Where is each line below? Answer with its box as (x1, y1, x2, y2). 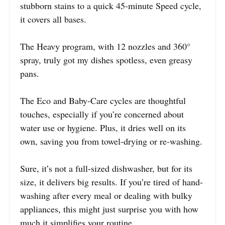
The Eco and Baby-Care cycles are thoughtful (20, 94, 186, 107)
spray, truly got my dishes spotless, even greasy (20, 54, 192, 66)
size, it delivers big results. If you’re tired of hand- (20, 176, 203, 188)
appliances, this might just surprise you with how (20, 203, 198, 215)
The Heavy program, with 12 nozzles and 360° (20, 40, 190, 53)
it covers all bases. (20, 13, 86, 26)
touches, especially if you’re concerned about (20, 108, 184, 121)
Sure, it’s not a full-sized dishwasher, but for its (20, 162, 192, 175)
